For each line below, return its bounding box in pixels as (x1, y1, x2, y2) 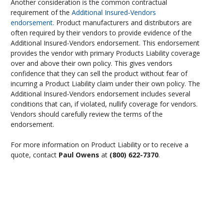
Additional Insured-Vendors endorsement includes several (11, 89, 191, 98)
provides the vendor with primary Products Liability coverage (11, 48, 201, 58)
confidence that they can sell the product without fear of (11, 69, 188, 78)
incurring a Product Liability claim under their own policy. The (11, 79, 201, 88)
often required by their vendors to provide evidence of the (11, 28, 192, 37)
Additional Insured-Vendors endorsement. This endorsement (11, 38, 200, 47)
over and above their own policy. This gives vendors (11, 59, 173, 68)
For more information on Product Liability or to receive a (11, 140, 189, 149)
